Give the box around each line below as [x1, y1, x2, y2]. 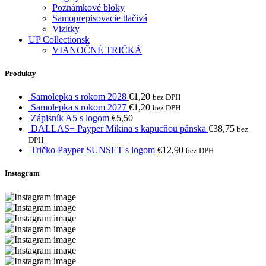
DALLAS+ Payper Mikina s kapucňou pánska [31, 123, 208, 134]
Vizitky [52, 23, 80, 34]
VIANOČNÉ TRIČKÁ [52, 45, 142, 55]
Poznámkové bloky [52, 2, 125, 12]
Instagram [5, 169, 40, 178]
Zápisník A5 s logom [31, 113, 112, 123]
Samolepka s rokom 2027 [31, 102, 129, 113]
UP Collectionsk [28, 34, 90, 45]
